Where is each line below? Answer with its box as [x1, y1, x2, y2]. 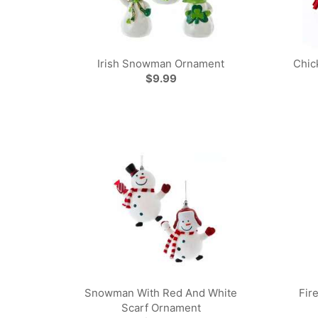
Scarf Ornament [121, 301, 201, 314]
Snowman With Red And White [84, 286, 238, 300]
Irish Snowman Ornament [97, 57, 225, 70]
